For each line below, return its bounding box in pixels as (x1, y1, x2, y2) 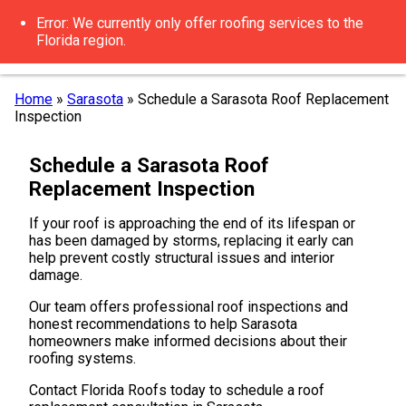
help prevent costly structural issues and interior (29, 249, 334, 266)
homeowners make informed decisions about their (29, 333, 347, 350)
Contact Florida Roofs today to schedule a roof (29, 382, 324, 399)
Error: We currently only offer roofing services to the (36, 14, 363, 32)
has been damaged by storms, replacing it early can (29, 232, 353, 249)
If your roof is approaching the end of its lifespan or (29, 215, 355, 232)
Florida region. (36, 32, 126, 49)
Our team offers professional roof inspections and (29, 298, 348, 315)
